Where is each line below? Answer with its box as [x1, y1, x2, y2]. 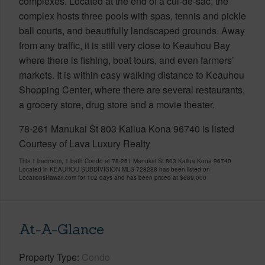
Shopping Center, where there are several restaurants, [19, 82, 245, 96]
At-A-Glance [19, 219, 104, 238]
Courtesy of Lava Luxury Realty [19, 136, 150, 150]
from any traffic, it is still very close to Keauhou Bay [19, 38, 230, 52]
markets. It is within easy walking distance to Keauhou [19, 67, 244, 82]
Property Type [19, 250, 77, 264]
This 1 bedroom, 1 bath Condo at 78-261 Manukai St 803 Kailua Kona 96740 [19, 156, 231, 165]
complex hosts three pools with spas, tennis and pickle [19, 8, 246, 22]
